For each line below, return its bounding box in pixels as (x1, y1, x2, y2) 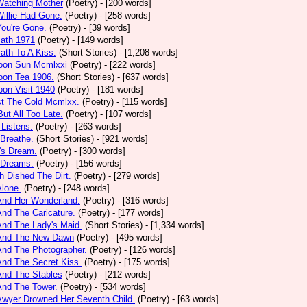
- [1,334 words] (145, 220, 204, 230)
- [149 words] (72, 35, 123, 45)
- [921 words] (97, 134, 148, 144)
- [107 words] (100, 109, 151, 119)
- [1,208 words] (119, 47, 178, 58)
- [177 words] (112, 208, 164, 218)
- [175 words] (119, 257, 170, 267)
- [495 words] (111, 232, 162, 243)
